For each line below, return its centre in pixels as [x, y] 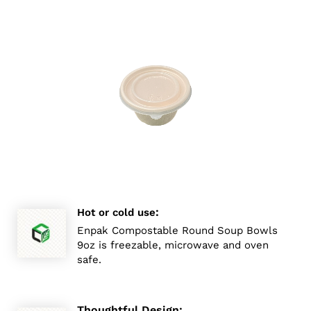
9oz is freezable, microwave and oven [173, 245]
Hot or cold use [116, 212]
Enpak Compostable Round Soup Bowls [177, 230]
